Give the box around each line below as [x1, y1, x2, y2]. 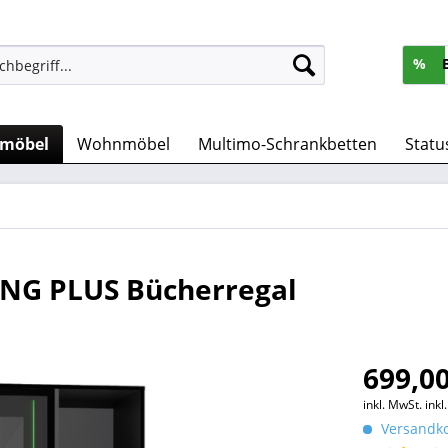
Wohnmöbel [77, 133, 170, 155]
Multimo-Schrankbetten [198, 133, 377, 155]
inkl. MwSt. [363, 396, 426, 413]
